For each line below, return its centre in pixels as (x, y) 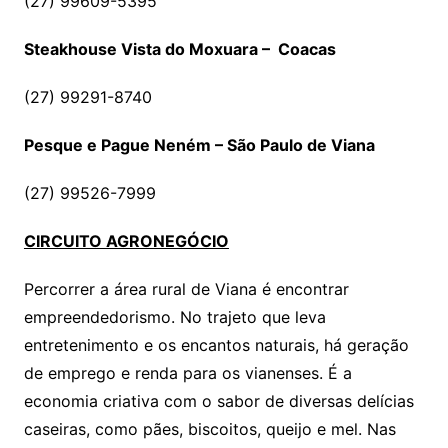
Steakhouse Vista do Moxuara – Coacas (179, 49)
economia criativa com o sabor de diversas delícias (218, 401)
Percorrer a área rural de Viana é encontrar (186, 289)
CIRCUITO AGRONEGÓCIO (126, 241)
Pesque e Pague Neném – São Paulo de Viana (199, 145)
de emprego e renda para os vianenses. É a (187, 373)
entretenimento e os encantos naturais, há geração (216, 345)
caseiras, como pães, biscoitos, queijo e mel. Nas (209, 429)
